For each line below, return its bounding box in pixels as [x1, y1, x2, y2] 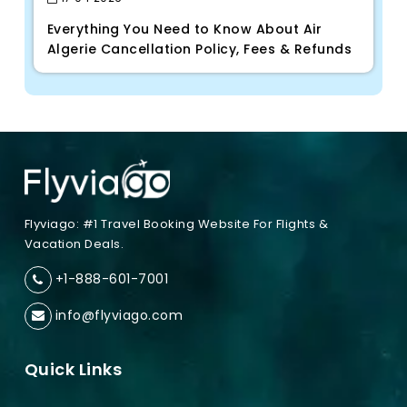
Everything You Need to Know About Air [46, 20, 323, 39]
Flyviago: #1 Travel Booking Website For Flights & [24, 214, 329, 233]
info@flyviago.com [55, 306, 184, 325]
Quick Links [24, 357, 123, 381]
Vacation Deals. [24, 234, 124, 253]
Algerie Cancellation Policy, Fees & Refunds [46, 40, 352, 59]
